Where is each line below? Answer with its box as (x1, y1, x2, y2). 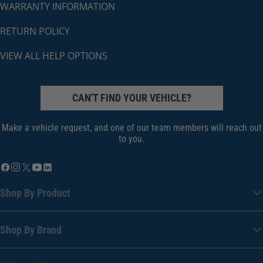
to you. (119, 133, 144, 145)
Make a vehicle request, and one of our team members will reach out (1, 122, 262, 134)
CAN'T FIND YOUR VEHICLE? (72, 92, 191, 104)
